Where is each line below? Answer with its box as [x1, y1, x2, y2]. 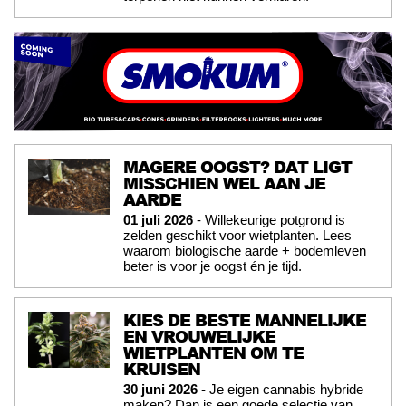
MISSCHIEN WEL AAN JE [123, 170, 325, 195]
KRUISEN [123, 356, 200, 381]
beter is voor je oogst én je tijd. [123, 257, 302, 274]
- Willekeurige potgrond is [193, 211, 345, 227]
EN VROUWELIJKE [123, 324, 275, 348]
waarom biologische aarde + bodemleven [123, 242, 366, 258]
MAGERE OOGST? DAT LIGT [123, 154, 352, 179]
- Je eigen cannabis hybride [198, 381, 363, 397]
